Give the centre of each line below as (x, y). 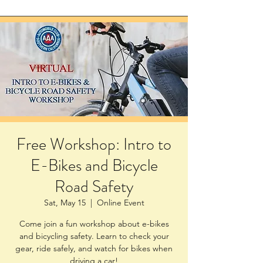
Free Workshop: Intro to (94, 144)
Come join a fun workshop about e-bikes (94, 224)
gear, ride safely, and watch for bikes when (94, 248)
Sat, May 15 (65, 203)
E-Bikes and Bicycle (94, 166)
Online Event (120, 203)
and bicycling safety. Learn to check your (94, 236)
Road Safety (94, 187)
